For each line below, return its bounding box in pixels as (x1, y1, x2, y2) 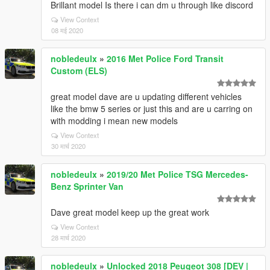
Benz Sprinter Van (51, 180, 124, 192)
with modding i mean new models (51, 115, 178, 127)
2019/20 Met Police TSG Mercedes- (107, 168, 248, 180)
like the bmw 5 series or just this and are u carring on (51, 102, 253, 115)
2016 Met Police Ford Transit (107, 52, 224, 64)
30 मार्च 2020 (51, 141, 86, 151)
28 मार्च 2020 (51, 233, 86, 242)
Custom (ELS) (51, 64, 107, 77)
